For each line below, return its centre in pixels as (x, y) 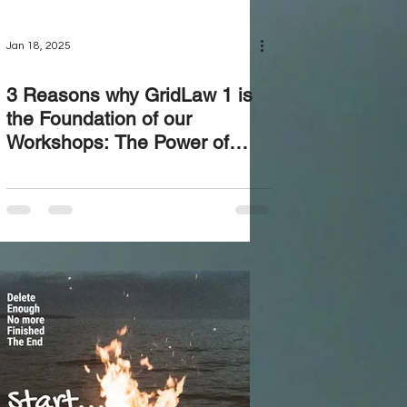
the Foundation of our (99, 119)
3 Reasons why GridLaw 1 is (129, 95)
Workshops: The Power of (117, 142)
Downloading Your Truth (108, 166)
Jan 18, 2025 (38, 45)
